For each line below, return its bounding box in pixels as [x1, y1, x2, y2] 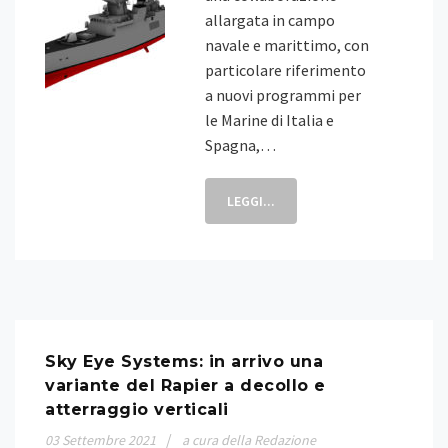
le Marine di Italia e [205, 110, 334, 130]
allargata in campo [205, 10, 335, 30]
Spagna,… [205, 135, 276, 155]
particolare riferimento [205, 60, 366, 80]
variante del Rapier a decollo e [45, 376, 326, 395]
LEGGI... [227, 192, 275, 210]
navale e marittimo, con [205, 35, 369, 55]
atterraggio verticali [45, 400, 229, 419]
